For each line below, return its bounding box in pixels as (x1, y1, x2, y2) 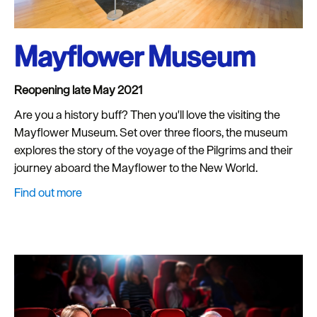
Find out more (14, 184, 82, 200)
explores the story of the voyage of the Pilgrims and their (14, 142, 293, 158)
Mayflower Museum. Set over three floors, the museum (14, 124, 287, 140)
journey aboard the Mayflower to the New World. (14, 159, 258, 175)
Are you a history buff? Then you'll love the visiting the (14, 106, 280, 122)
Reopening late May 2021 (14, 81, 142, 98)
